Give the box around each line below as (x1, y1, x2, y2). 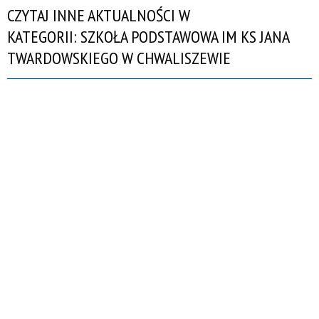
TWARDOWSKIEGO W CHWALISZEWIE (7, 46, 231, 69)
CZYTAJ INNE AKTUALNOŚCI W (7, 4, 190, 26)
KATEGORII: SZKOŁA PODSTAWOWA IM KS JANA (7, 25, 289, 48)
